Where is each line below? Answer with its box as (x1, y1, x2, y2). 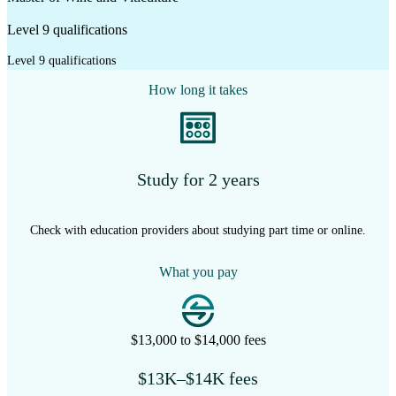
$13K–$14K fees (138, 368, 258, 388)
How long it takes (148, 81, 247, 97)
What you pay (158, 264, 238, 280)
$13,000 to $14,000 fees (130, 331, 266, 347)
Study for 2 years (136, 170, 260, 190)
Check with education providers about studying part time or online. (30, 224, 366, 238)
